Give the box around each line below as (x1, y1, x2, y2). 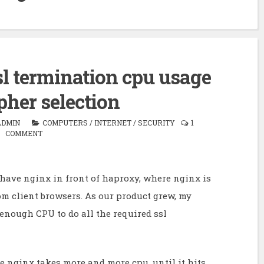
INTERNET (94, 117, 131, 127)
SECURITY (137, 117, 175, 127)
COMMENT (5, 128, 42, 138)
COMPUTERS (42, 117, 88, 127)
